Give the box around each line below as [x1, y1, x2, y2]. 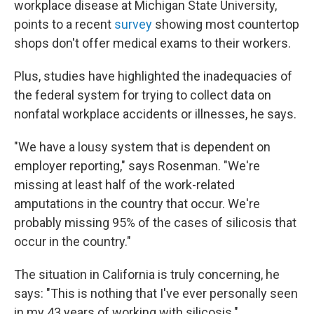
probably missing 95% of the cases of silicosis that [14, 215, 296, 231]
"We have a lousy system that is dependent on [14, 139, 271, 155]
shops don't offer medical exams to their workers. [14, 36, 291, 51]
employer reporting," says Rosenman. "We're [14, 158, 260, 174]
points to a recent [14, 17, 114, 32]
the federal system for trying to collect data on [14, 88, 271, 103]
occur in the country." [14, 234, 131, 250]
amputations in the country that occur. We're [14, 196, 260, 212]
